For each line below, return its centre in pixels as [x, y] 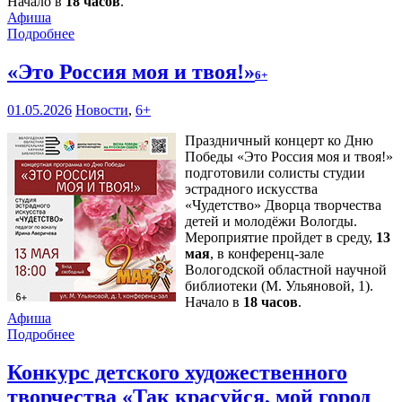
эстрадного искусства [251, 188]
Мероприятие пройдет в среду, [280, 237]
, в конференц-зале [267, 253]
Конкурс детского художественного [177, 372]
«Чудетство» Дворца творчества [283, 205]
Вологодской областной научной [286, 269]
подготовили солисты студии [275, 172]
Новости [102, 109]
